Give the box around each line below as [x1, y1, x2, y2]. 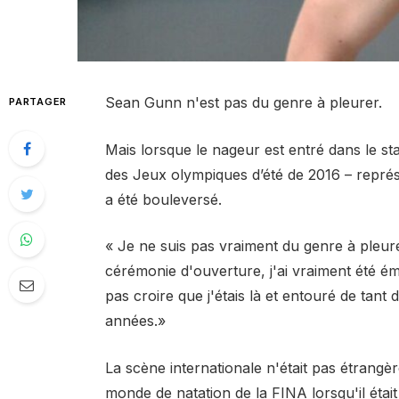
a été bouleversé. [104, 190, 222, 208]
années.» [104, 312, 166, 330]
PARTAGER [9, 95, 68, 109]
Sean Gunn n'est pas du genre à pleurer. [104, 94, 382, 112]
